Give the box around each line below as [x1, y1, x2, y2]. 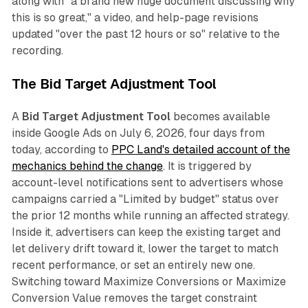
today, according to [11, 143, 111, 157]
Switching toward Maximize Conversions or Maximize [11, 275, 286, 289]
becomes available [170, 110, 270, 124]
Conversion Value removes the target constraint [11, 291, 257, 305]
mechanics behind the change [11, 159, 163, 173]
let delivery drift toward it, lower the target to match [11, 242, 278, 256]
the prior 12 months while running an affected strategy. [11, 209, 289, 223]
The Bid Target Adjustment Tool [11, 76, 217, 92]
